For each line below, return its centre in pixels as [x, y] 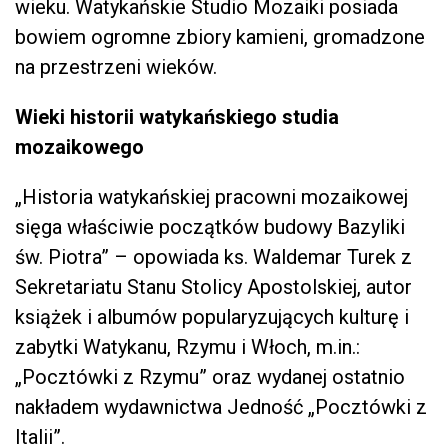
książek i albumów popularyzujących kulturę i [212, 316]
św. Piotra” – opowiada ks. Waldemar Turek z [213, 256]
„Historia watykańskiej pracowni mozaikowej [211, 196]
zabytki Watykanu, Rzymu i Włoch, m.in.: [187, 346]
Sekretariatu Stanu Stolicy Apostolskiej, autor [213, 286]
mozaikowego [79, 146]
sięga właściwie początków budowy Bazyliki [210, 226]
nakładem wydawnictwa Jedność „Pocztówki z [221, 406]
